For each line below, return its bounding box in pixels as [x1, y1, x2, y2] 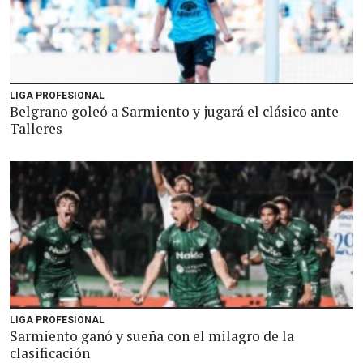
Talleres [10, 119, 62, 138]
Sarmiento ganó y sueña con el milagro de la [10, 327, 294, 345]
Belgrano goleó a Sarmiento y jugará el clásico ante [10, 102, 339, 121]
